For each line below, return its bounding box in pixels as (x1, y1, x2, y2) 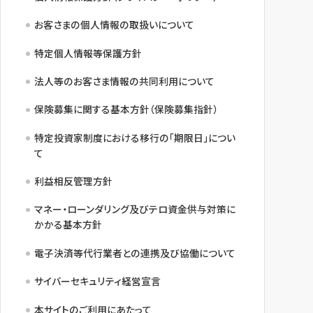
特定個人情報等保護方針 (34, 45, 143, 60)
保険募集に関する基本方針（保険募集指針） (34, 102, 219, 117)
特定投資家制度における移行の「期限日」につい (34, 130, 236, 145)
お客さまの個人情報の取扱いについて (34, 17, 195, 32)
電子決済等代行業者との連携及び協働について (34, 245, 236, 260)
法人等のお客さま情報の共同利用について (34, 73, 215, 88)
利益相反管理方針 (34, 174, 113, 189)
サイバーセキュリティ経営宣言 (34, 274, 161, 289)
